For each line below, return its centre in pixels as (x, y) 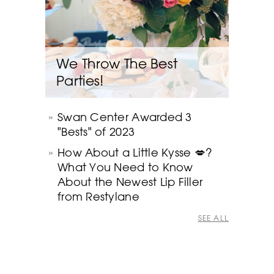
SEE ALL (213, 218)
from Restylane (98, 196)
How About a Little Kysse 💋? (135, 152)
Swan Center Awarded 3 (125, 117)
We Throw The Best (117, 63)
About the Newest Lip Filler (130, 182)
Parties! (80, 80)
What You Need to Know (125, 167)
